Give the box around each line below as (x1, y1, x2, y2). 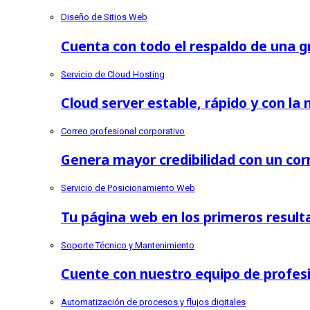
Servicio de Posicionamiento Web (61, 183, 195, 194)
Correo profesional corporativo (61, 126, 185, 137)
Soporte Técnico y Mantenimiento (61, 239, 194, 250)
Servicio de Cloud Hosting (61, 69, 165, 80)
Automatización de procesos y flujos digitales (61, 297, 246, 308)
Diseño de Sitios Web (61, 12, 147, 23)
